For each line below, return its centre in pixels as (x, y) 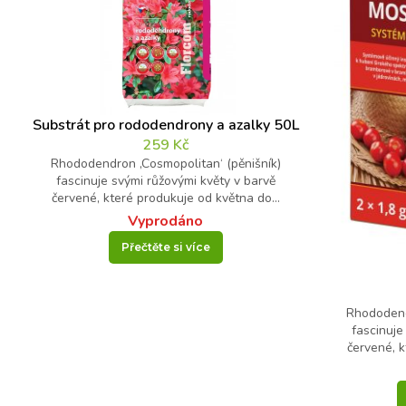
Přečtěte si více (165, 247)
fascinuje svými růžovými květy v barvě (165, 181)
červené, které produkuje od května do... (165, 198)
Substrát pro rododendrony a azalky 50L (165, 126)
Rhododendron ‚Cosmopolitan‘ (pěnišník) (165, 164)
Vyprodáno (166, 222)
